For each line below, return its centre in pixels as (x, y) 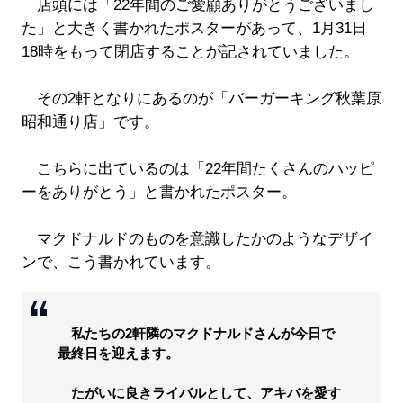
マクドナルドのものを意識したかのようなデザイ (197, 239)
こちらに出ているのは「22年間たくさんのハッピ (197, 169)
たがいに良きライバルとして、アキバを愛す (199, 393)
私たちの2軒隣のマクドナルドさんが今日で (196, 334)
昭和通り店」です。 (90, 122)
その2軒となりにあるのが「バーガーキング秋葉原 (201, 99)
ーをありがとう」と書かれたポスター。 (159, 193)
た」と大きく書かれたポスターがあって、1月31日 (194, 29)
